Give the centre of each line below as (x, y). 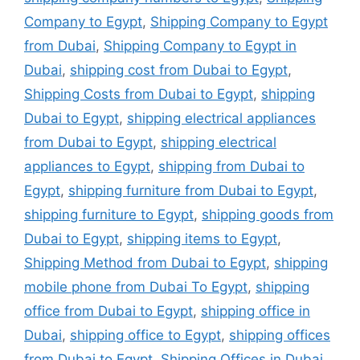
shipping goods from (268, 214)
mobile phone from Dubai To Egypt (136, 286)
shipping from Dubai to (231, 166)
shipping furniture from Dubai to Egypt (191, 190)
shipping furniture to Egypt (109, 214)
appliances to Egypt (87, 166)
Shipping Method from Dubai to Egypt (145, 262)
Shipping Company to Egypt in (200, 45)
